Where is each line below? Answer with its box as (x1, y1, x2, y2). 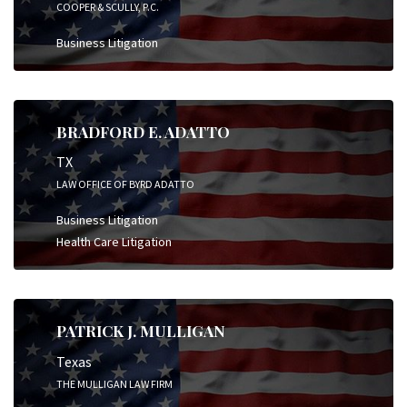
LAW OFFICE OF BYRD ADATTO (56, 177, 194, 191)
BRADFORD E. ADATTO (56, 121, 230, 142)
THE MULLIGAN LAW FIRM (56, 376, 173, 391)
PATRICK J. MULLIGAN (56, 321, 225, 341)
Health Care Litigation (56, 233, 172, 250)
